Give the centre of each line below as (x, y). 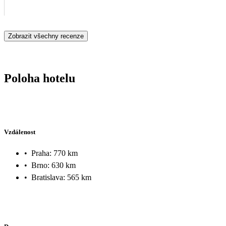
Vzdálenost (20, 132)
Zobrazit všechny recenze (46, 36)
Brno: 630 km (53, 165)
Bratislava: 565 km (61, 177)
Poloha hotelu (40, 78)
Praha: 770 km (54, 153)
